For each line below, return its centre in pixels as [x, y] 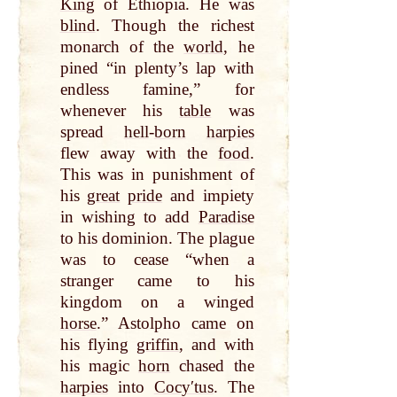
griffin [157, 345]
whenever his [120, 111]
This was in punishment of [157, 175]
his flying [98, 345]
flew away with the [139, 153]
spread [92, 132]
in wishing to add [129, 217]
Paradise [226, 217]
